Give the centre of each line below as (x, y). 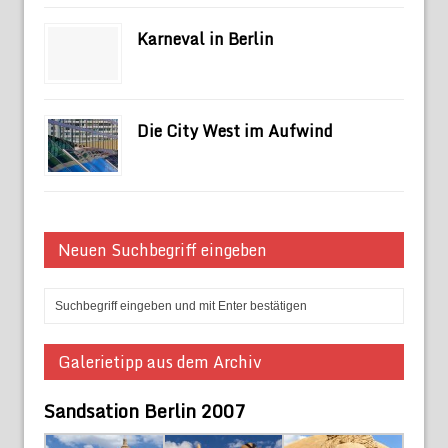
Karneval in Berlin (205, 38)
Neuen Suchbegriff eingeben (162, 249)
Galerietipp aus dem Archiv (160, 361)
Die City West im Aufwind (235, 130)
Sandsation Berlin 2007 (144, 410)
